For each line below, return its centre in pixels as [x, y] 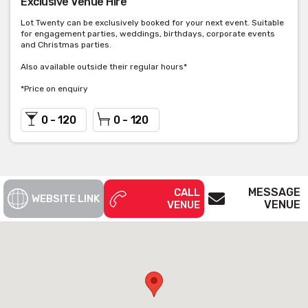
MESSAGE [274, 192]
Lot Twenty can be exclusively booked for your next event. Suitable [152, 22]
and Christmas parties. [66, 44]
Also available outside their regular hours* [104, 66]
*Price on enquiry [54, 88]
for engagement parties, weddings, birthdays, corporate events [148, 33]
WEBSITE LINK [66, 198]
